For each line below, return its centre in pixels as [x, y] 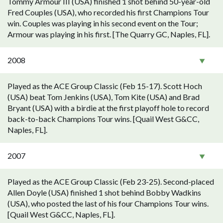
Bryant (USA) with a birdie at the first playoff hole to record [108, 108]
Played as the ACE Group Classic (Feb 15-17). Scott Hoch [105, 86]
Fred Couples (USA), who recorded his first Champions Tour [108, 12]
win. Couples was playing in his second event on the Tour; [103, 23]
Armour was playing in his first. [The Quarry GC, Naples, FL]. [109, 34]
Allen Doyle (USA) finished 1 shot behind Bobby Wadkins [104, 192]
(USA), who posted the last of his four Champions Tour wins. [108, 203]
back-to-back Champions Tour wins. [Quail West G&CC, [103, 119]
